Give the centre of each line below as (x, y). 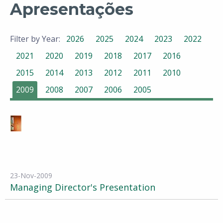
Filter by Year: (35, 39)
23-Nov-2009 (31, 175)
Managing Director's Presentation (83, 187)
